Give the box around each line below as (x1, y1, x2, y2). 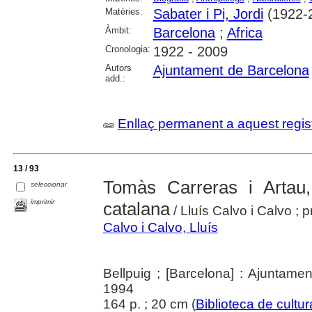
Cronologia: (104, 44, 150, 55)
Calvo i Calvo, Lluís (102, 220, 218, 235)
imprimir (31, 198, 55, 206)
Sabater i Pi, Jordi (153, 6, 263, 22)
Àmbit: (104, 25, 132, 36)
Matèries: (104, 6, 143, 17)
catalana (102, 198, 170, 220)
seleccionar (31, 180, 68, 189)
